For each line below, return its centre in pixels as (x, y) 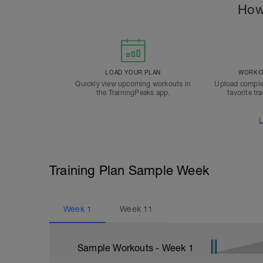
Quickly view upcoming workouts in (133, 84)
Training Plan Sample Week (129, 170)
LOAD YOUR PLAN (133, 72)
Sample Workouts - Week (133, 248)
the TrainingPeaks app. (133, 93)
